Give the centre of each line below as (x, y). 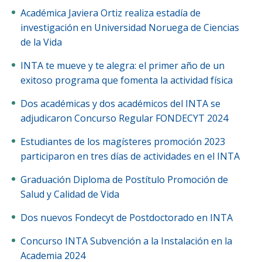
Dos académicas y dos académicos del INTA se (24, 104)
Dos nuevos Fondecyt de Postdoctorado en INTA (130, 218)
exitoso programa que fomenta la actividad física (127, 80)
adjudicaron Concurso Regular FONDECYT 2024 (124, 118)
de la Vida (41, 42)
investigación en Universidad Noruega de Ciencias (130, 27)
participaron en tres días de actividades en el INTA (130, 156)
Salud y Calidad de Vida (70, 194)
